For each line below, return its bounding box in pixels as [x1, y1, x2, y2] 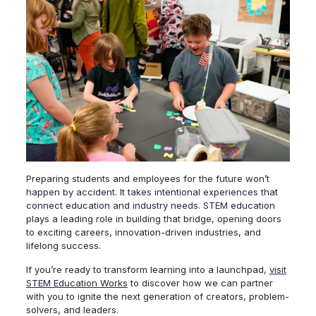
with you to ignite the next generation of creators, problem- [25, 290, 289, 302]
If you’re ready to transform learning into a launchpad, [25, 263, 269, 275]
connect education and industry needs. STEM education [25, 199, 275, 211]
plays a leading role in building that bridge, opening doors [25, 212, 281, 224]
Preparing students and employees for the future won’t [25, 172, 269, 184]
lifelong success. [25, 239, 101, 251]
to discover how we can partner [127, 276, 273, 288]
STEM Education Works [25, 276, 128, 288]
